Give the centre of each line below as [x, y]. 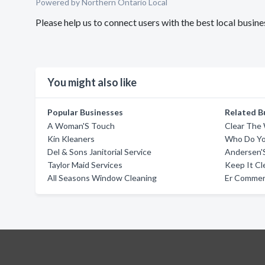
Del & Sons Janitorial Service [99, 152]
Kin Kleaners [71, 139]
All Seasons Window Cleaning [102, 178]
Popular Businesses [85, 112]
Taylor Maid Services [85, 165]
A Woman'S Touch [81, 126]
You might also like [92, 82]
